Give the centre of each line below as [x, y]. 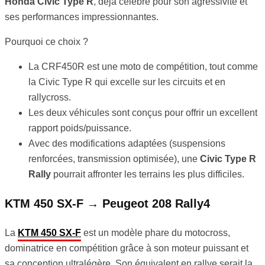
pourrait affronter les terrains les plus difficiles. [148, 174]
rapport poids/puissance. [80, 128]
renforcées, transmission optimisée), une [114, 159]
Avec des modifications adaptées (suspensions [127, 144]
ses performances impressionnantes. [82, 17]
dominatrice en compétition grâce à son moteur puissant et [127, 248]
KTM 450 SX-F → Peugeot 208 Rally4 [107, 204]
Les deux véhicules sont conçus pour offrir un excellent [143, 113]
